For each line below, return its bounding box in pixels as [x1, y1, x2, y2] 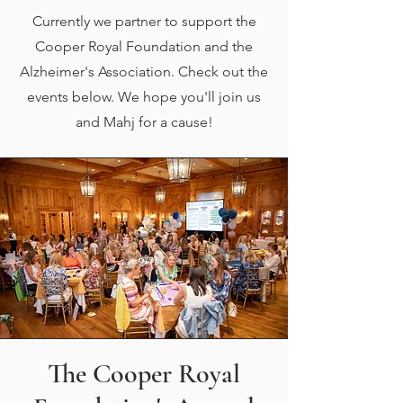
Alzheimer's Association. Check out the [20, 63, 268, 80]
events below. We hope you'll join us [27, 88, 261, 105]
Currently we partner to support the [31, 13, 256, 30]
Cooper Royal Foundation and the [35, 38, 253, 55]
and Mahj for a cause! [75, 113, 213, 130]
